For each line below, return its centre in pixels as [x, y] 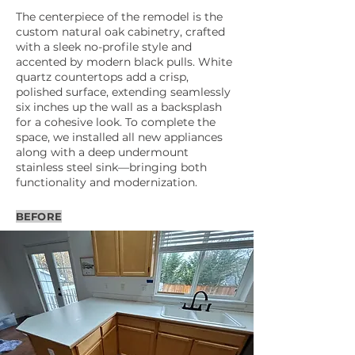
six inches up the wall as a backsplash [119, 107]
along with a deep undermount [102, 152]
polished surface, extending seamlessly [123, 92]
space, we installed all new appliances [119, 137]
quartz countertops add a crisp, [102, 77]
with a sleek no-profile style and [104, 47]
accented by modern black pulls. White [124, 62]
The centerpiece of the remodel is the [119, 17]
